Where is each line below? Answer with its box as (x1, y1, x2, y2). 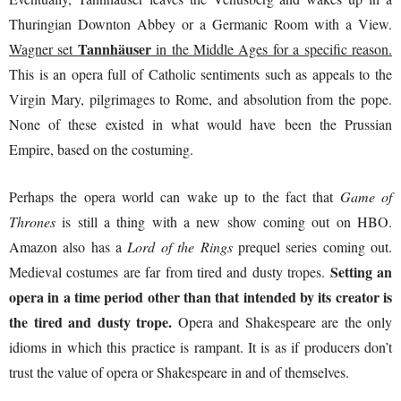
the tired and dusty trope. (9, 311, 172, 332)
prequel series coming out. (232, 236, 393, 256)
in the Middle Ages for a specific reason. (150, 38, 393, 58)
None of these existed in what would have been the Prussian (9, 114, 392, 133)
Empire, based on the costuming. (9, 139, 193, 158)
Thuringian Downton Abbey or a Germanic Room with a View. (9, 13, 392, 33)
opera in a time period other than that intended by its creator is (9, 286, 392, 307)
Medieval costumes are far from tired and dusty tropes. (9, 261, 330, 281)
